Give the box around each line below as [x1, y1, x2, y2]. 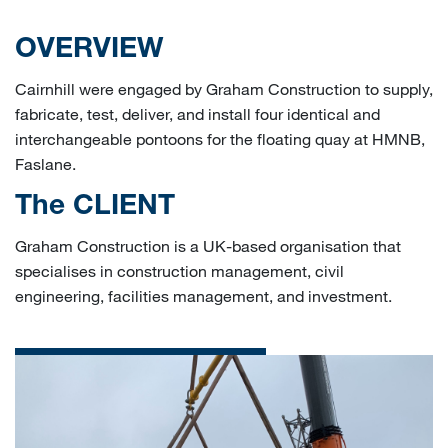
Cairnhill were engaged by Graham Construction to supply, [15, 78, 433, 98]
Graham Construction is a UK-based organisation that [15, 235, 401, 255]
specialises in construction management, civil [15, 260, 344, 280]
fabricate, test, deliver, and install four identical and [15, 103, 380, 123]
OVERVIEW [15, 36, 163, 65]
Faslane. [15, 153, 76, 173]
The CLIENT [15, 193, 175, 222]
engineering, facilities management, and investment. [15, 285, 392, 305]
